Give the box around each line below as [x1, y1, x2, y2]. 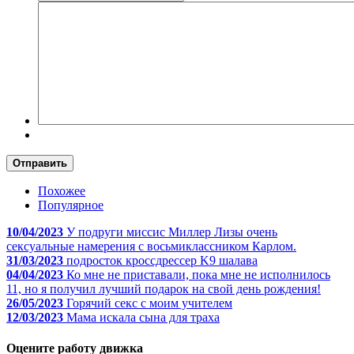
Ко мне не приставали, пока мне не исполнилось [66, 267, 330, 281]
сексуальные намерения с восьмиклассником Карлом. [6, 239, 296, 253]
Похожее [38, 183, 85, 198]
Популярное [38, 198, 104, 212]
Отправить [13, 156, 67, 169]
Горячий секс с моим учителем [66, 296, 232, 310]
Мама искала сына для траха [66, 310, 220, 324]
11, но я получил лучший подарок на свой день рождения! [6, 281, 321, 296]
